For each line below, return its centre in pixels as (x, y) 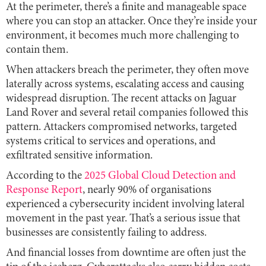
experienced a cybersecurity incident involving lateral (125, 204)
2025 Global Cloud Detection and (159, 176)
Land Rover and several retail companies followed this (127, 113)
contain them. (37, 50)
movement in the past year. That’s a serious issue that (123, 218)
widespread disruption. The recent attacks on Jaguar (121, 99)
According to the (44, 176)
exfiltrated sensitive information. (79, 156)
